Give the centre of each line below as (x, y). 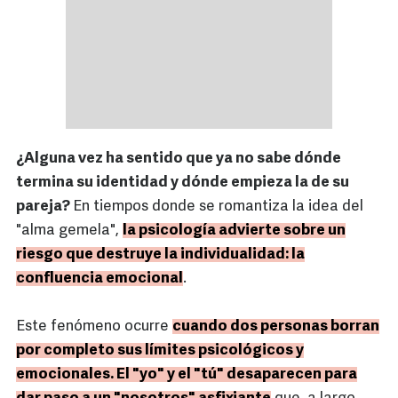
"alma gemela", (69, 231)
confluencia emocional (99, 279)
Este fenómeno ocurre (94, 327)
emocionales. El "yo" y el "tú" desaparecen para (187, 375)
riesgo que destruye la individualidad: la (160, 255)
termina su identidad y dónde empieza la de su (183, 183)
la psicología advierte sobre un (234, 231)
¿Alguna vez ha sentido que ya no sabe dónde (179, 159)
